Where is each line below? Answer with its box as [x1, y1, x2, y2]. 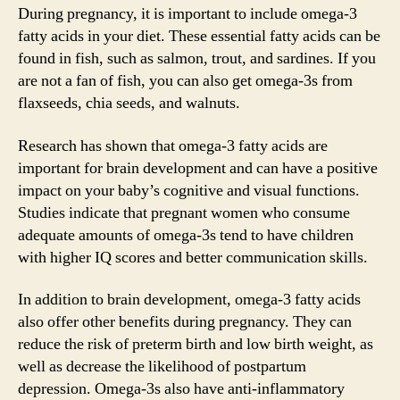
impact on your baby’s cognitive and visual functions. [18, 179, 360, 201]
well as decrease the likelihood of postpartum [18, 356, 306, 377]
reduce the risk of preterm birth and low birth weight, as [18, 334, 373, 354]
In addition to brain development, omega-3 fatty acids [18, 289, 361, 310]
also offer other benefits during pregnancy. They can [18, 312, 352, 332]
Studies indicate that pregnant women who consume [18, 202, 350, 223]
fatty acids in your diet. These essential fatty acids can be [18, 26, 380, 46]
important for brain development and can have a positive [18, 157, 378, 179]
